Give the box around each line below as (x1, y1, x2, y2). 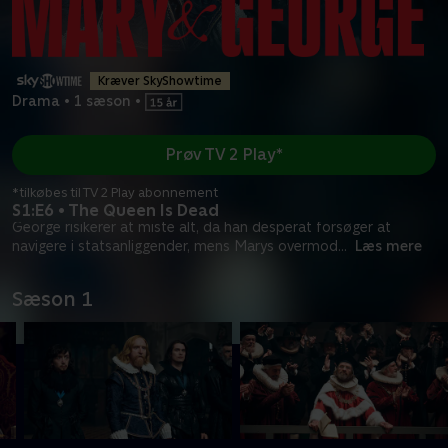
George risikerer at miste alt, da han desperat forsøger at (12, 218, 391, 235)
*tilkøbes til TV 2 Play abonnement (12, 184, 218, 200)
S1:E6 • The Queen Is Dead (12, 200, 219, 220)
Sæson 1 (12, 286, 93, 311)
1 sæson (74, 93, 131, 110)
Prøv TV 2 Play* (165, 145, 283, 165)
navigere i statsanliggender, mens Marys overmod (12, 237, 338, 254)
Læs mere (355, 237, 422, 254)
